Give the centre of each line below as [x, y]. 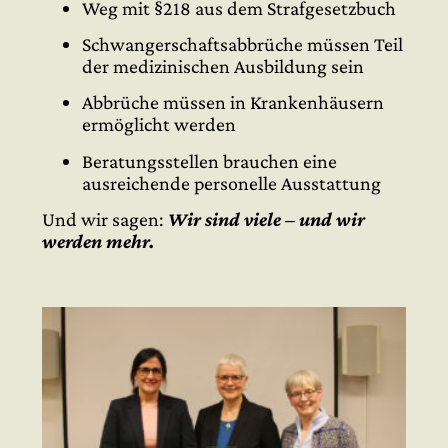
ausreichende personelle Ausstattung [231, 182]
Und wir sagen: [105, 219]
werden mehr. [98, 241]
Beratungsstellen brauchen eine [209, 160]
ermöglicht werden [159, 124]
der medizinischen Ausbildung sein [223, 65]
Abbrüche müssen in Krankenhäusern [233, 102]
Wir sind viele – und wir [266, 219]
